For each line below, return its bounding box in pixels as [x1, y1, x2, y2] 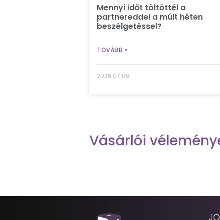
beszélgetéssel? [97, 20, 162, 32]
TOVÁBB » [97, 45, 128, 54]
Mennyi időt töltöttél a [97, 1, 186, 13]
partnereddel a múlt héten [97, 11, 203, 23]
